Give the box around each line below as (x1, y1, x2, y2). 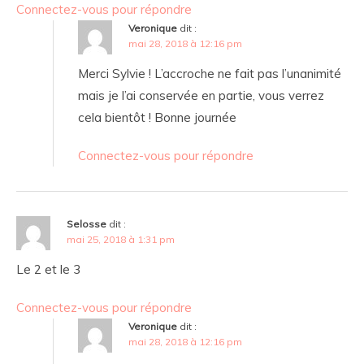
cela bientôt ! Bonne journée (78, 110, 236, 126)
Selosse (67, 218, 106, 231)
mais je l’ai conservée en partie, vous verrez (78, 88, 324, 104)
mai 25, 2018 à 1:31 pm (67, 233, 175, 246)
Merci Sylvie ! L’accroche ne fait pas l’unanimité (78, 66, 341, 82)
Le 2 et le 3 (16, 262, 80, 278)
